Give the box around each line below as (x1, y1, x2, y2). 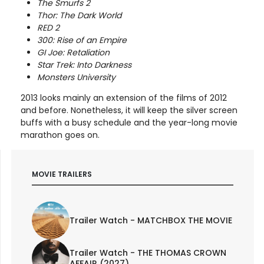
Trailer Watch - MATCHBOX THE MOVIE (69, 214, 232, 226)
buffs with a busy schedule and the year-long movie (21, 116, 237, 128)
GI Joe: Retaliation (37, 46, 110, 58)
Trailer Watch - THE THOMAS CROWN (69, 246, 226, 259)
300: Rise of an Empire (37, 34, 127, 46)
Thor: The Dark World (37, 9, 121, 21)
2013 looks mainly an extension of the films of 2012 (21, 91, 227, 104)
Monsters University (37, 71, 115, 83)
